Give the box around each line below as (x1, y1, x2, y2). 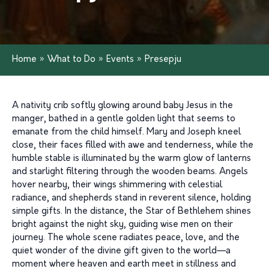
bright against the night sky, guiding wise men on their (12, 220, 233, 229)
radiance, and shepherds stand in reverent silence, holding (12, 194, 251, 203)
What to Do (47, 55, 95, 64)
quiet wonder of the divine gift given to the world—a (12, 247, 231, 256)
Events (106, 55, 134, 64)
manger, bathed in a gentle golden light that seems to (12, 115, 235, 124)
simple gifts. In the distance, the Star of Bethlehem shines (12, 207, 251, 216)
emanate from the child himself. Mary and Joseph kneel (12, 128, 241, 137)
